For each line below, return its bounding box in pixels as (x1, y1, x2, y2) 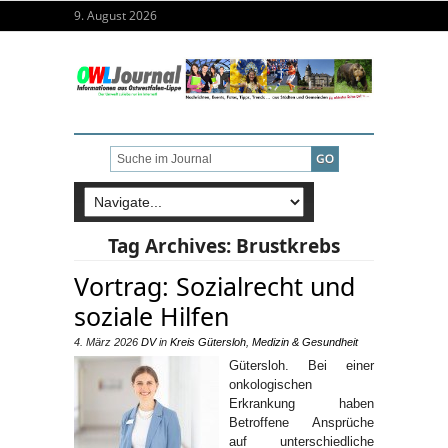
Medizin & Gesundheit (252, 335, 358, 348)
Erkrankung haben (229, 395, 374, 411)
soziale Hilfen (74, 298, 229, 333)
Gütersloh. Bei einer (229, 357, 374, 373)
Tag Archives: (108, 232, 236, 259)
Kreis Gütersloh (170, 335, 246, 348)
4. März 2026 (74, 335, 138, 348)
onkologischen (229, 376, 312, 392)
